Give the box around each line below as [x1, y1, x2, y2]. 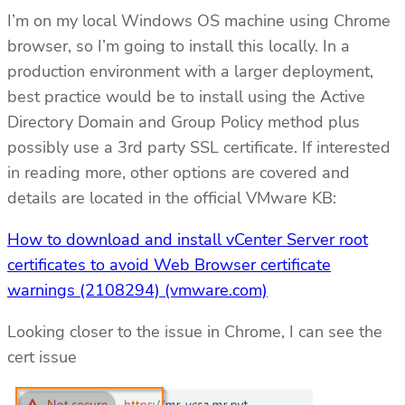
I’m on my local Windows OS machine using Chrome [7, 9, 391, 32]
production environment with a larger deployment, [7, 60, 373, 82]
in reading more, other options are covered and [7, 161, 350, 184]
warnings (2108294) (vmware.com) [7, 278, 268, 301]
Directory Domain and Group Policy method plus [7, 110, 360, 133]
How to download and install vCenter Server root [7, 228, 368, 250]
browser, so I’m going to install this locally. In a [7, 34, 350, 57]
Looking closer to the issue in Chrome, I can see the [7, 320, 382, 343]
